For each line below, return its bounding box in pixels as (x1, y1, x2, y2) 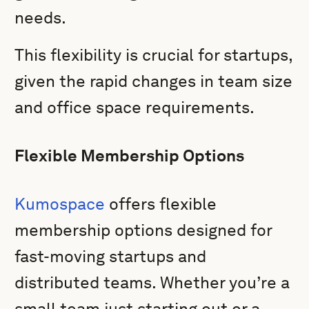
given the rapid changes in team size (14, 71, 293, 91)
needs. (14, 8, 67, 28)
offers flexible (105, 194, 217, 214)
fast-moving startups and (14, 246, 207, 266)
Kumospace (14, 194, 106, 214)
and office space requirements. (14, 97, 255, 117)
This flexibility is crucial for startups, (14, 45, 293, 65)
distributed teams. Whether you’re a (14, 272, 290, 292)
